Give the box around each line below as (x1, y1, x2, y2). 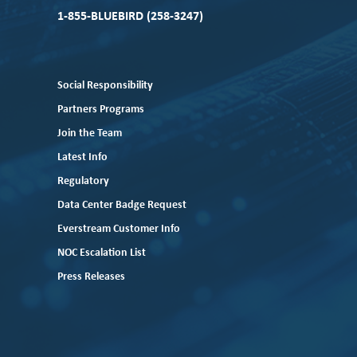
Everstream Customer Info (57, 223, 180, 236)
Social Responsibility (57, 80, 153, 92)
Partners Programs (57, 104, 144, 116)
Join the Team (57, 127, 122, 140)
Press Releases (57, 271, 125, 284)
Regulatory (57, 175, 109, 188)
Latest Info (57, 151, 108, 164)
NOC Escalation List (57, 247, 146, 260)
